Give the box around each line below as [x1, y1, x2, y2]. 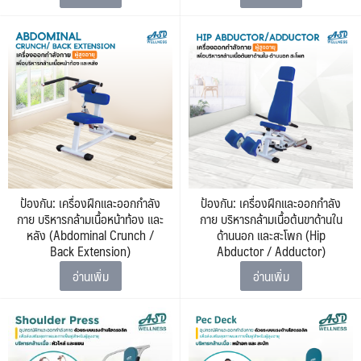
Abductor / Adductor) [216, 240, 326, 262]
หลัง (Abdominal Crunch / [27, 224, 154, 246]
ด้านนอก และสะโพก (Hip [216, 224, 326, 246]
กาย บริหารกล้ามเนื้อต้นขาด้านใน [199, 208, 342, 230]
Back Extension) [50, 240, 131, 262]
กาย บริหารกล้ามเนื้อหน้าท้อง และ [17, 208, 164, 230]
